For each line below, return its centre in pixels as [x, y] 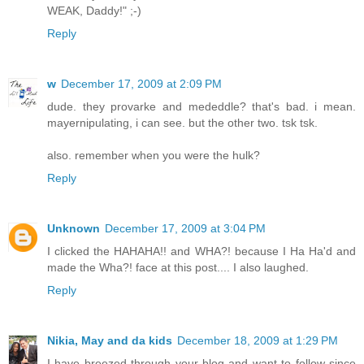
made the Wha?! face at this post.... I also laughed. [178, 267]
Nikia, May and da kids [110, 340]
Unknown [74, 228]
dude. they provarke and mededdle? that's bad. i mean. [201, 106]
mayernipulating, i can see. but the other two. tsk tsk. [182, 122]
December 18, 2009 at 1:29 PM [258, 340]
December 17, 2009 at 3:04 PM [185, 228]
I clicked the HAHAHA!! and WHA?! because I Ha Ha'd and [201, 251]
